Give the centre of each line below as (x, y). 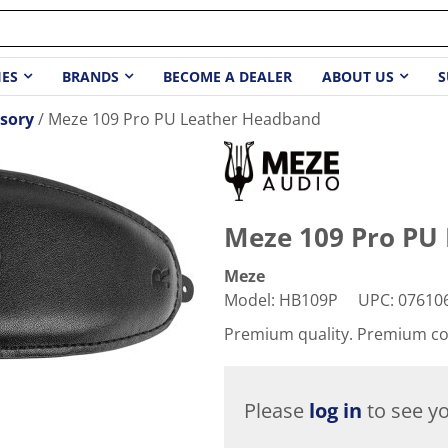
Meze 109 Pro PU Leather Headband (184, 119)
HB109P (308, 299)
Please (276, 410)
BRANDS (90, 76)
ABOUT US (357, 76)
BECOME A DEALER (227, 76)
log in (335, 410)
